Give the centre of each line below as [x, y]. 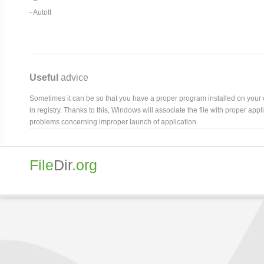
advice [73, 77]
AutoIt [42, 12]
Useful [44, 77]
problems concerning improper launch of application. [114, 122]
